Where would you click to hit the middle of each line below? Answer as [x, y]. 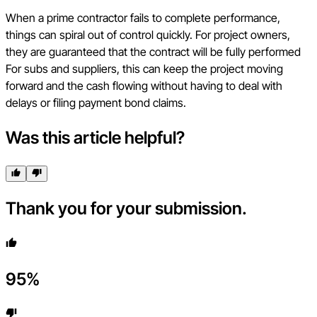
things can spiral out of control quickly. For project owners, [148, 34]
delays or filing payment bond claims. [96, 102]
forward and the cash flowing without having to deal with [144, 85]
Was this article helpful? [95, 137]
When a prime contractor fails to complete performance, [143, 17]
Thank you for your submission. [126, 208]
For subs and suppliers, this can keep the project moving [144, 68]
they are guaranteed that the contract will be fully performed [153, 51]
